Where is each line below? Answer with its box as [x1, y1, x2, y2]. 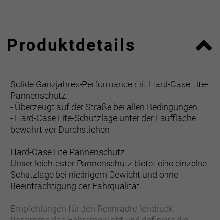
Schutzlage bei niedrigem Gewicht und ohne [10, 169, 178, 180]
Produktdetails [7, 35, 136, 55]
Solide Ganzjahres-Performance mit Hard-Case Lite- [10, 79, 208, 90]
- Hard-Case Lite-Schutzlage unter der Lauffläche [10, 113, 196, 124]
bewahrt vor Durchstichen [10, 124, 110, 135]
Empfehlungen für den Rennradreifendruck [10, 203, 173, 214]
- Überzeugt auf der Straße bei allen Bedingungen [10, 102, 197, 112]
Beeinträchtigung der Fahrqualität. [10, 181, 141, 192]
